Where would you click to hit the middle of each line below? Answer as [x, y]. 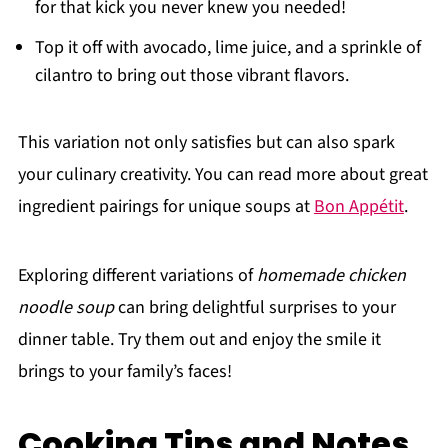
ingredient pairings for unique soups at [165, 207]
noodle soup [65, 308]
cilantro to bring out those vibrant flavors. [191, 76]
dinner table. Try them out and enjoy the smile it [199, 340]
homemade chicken [331, 276]
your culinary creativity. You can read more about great [222, 175]
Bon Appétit [358, 207]
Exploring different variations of [137, 276]
